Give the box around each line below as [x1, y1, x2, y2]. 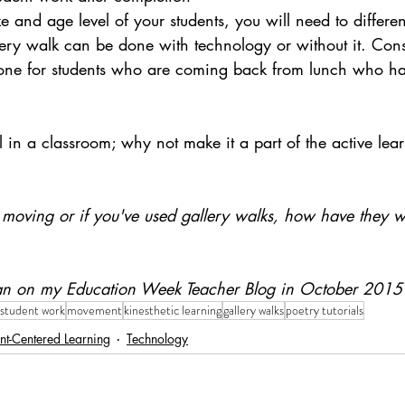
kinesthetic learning [124, 301, 221, 319]
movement [67, 301, 122, 319]
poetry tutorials [286, 301, 363, 319]
